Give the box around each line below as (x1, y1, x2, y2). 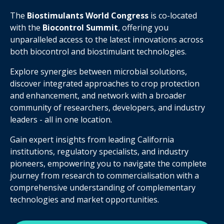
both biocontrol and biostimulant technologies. (10, 46, 186, 57)
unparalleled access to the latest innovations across (10, 34, 203, 45)
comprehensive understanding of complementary (10, 182, 195, 193)
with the (10, 22, 42, 33)
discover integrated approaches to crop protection (10, 78, 199, 89)
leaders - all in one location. (10, 114, 112, 125)
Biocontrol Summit (42, 22, 118, 33)
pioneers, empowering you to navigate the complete (10, 158, 206, 169)
